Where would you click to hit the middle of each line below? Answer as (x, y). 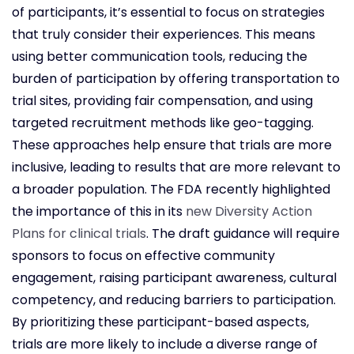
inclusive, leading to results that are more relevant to (176, 168)
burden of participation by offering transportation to (176, 79)
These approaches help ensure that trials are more (172, 145)
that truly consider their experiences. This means (164, 35)
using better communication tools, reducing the (160, 57)
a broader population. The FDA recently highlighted (171, 190)
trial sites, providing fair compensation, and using (162, 101)
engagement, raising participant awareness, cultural (174, 278)
